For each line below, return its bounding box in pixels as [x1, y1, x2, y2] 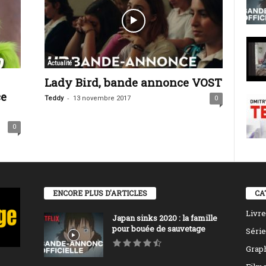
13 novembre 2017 [72, 94, 131, 102]
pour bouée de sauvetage [112, 223, 205, 235]
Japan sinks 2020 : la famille [112, 213, 217, 224]
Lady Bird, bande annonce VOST [44, 75, 222, 90]
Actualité [47, 60, 72, 66]
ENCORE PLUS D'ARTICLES [52, 188, 147, 198]
